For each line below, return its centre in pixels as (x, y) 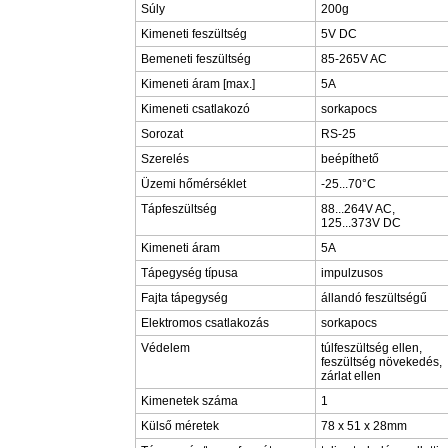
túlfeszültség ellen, (371, 348)
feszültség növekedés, (381, 362)
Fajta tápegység (184, 298)
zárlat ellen (351, 376)
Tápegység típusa (189, 273)
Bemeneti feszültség (196, 59)
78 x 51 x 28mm (364, 426)
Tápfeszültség (179, 209)
